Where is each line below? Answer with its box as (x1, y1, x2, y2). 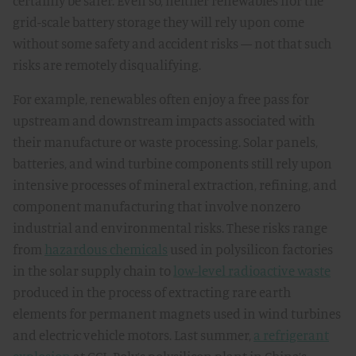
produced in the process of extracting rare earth (13, 284, 291, 300)
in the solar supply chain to (13, 262, 173, 279)
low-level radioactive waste (173, 262, 331, 279)
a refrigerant (253, 327, 329, 343)
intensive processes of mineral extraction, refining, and (13, 176, 337, 193)
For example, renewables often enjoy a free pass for (13, 91, 309, 107)
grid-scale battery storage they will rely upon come (13, 14, 304, 30)
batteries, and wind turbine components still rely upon (13, 155, 332, 172)
